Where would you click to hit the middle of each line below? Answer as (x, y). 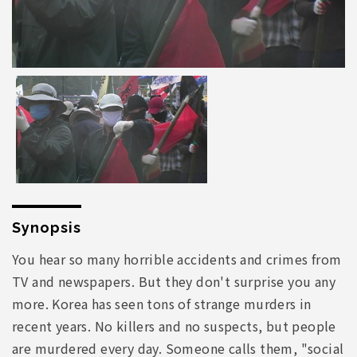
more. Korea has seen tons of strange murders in (162, 304)
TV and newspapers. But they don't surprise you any (174, 282)
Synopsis (47, 228)
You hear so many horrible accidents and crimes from (177, 259)
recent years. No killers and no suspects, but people (174, 326)
